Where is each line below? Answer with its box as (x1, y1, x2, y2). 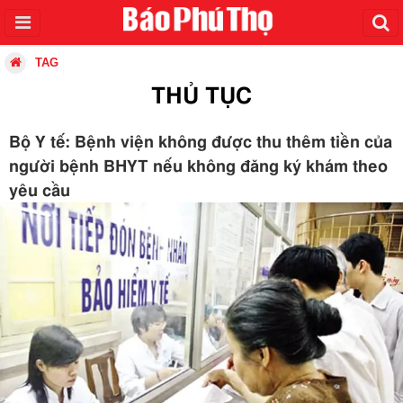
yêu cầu (9, 184, 70, 200)
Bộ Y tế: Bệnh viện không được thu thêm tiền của (9, 135, 392, 151)
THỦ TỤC (151, 85, 252, 108)
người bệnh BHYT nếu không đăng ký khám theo (9, 159, 388, 175)
